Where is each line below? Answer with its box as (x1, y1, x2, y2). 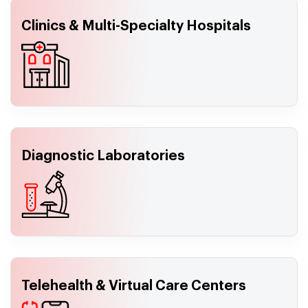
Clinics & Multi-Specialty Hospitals (21, 19, 251, 33)
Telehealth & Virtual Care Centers (21, 278, 246, 293)
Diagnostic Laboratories (21, 148, 185, 163)
